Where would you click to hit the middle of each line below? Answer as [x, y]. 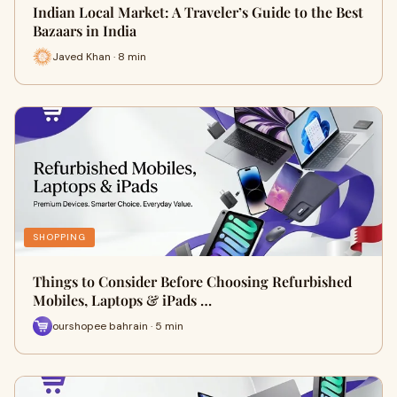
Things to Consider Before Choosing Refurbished [192, 281]
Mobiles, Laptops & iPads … [122, 300]
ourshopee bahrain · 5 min [118, 326]
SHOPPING [59, 237]
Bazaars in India [85, 31]
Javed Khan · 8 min [99, 56]
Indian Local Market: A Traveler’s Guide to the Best [198, 12]
